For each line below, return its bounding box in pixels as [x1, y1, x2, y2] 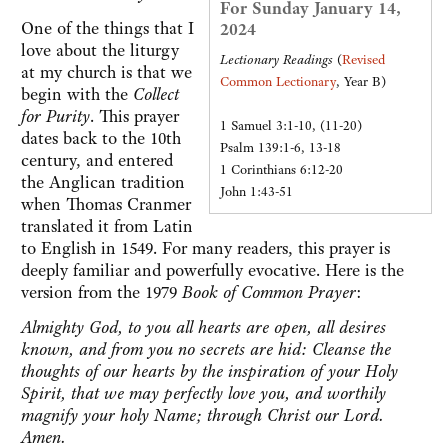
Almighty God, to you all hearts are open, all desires [21, 316, 386, 339]
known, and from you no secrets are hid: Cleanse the [21, 338, 391, 361]
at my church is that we [21, 61, 192, 84]
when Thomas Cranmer [21, 193, 191, 216]
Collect [133, 83, 179, 106]
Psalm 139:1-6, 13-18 [220, 139, 341, 157]
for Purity [21, 105, 90, 128]
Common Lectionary [220, 73, 336, 91]
